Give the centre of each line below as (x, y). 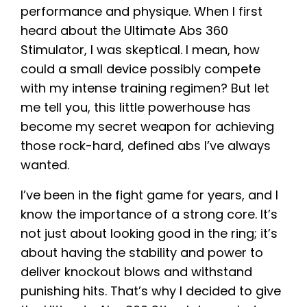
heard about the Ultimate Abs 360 (124, 30)
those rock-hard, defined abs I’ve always (146, 145)
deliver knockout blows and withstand (136, 271)
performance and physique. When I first (142, 11)
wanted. (45, 164)
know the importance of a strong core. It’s (149, 214)
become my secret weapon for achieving (147, 126)
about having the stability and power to (142, 252)
